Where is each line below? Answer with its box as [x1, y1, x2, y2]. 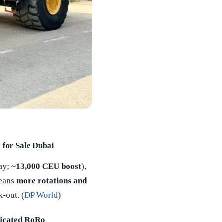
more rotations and [16, 175, 87, 185]
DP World [24, 190, 58, 200]
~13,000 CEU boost [11, 161, 81, 171]
